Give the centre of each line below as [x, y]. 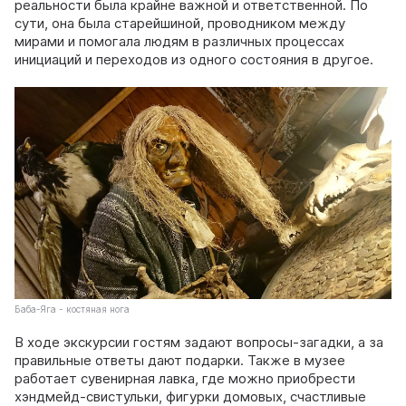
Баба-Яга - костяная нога [72, 309]
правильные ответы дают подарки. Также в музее [180, 360]
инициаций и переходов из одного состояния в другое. [194, 59]
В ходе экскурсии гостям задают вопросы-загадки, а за [199, 342]
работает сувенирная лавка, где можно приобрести [185, 378]
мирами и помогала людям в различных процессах [179, 41]
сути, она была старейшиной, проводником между [180, 23]
